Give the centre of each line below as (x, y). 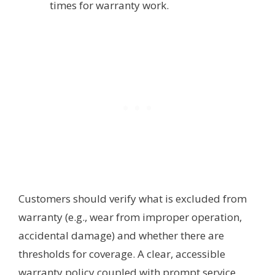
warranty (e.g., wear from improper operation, (130, 217)
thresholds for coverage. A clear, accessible (122, 254)
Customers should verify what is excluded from (133, 199)
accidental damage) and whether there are (121, 236)
